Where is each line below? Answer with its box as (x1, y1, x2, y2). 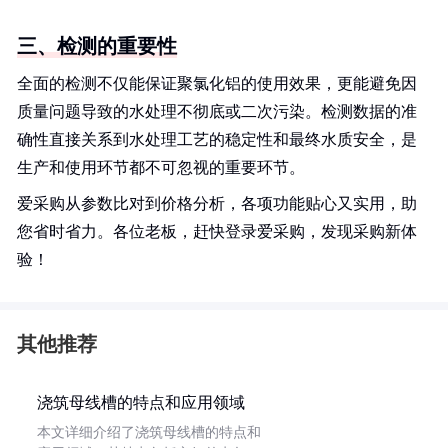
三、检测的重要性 (17, 35, 177, 57)
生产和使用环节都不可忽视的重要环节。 (17, 159, 305, 176)
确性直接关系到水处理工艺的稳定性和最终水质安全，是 (17, 131, 417, 148)
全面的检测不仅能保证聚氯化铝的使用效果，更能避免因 (17, 75, 417, 92)
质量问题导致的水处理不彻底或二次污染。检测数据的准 (17, 103, 417, 120)
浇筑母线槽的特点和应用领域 (37, 394, 245, 411)
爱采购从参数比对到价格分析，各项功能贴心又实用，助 (17, 195, 417, 212)
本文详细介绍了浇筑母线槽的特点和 (37, 425, 261, 440)
